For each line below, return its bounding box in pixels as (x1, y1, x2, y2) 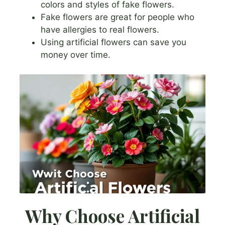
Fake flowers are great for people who (41, 12, 194, 23)
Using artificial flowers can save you (41, 37, 186, 48)
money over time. (41, 50, 110, 60)
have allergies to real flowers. (41, 25, 159, 35)
